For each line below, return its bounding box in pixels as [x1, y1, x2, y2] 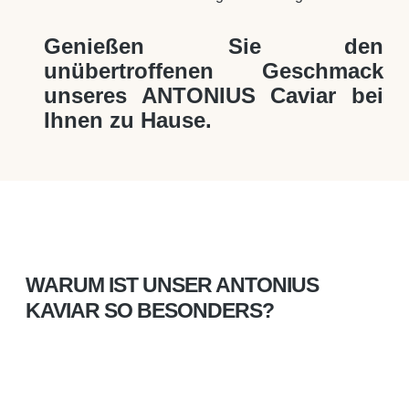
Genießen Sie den [44, 34, 383, 59]
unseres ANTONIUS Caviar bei [44, 83, 383, 109]
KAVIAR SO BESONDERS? [26, 299, 274, 323]
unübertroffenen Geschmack [44, 58, 383, 84]
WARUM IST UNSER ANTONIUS [26, 273, 319, 298]
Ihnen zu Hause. [44, 108, 212, 133]
